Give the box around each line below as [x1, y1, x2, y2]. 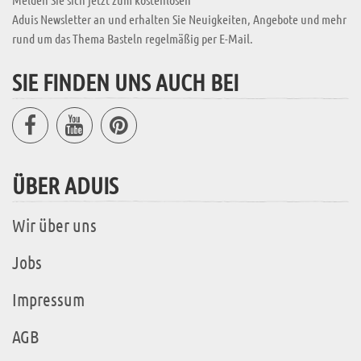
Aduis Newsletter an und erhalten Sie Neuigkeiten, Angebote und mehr [12, 11, 346, 27]
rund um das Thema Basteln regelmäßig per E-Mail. [12, 31, 253, 47]
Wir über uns [12, 214, 97, 236]
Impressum [12, 288, 85, 310]
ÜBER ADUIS [12, 171, 118, 200]
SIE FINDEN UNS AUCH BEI [12, 68, 239, 97]
